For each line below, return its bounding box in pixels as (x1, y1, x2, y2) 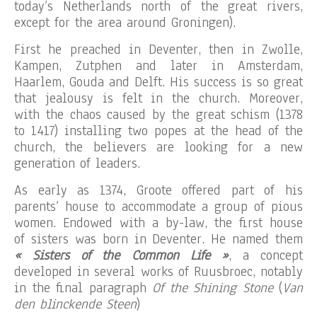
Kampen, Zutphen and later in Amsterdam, (14, 57, 303, 75)
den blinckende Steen (14, 295, 137, 313)
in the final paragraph (14, 279, 152, 297)
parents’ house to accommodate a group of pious (14, 197, 303, 216)
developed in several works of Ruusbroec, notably (14, 263, 303, 281)
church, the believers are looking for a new (14, 138, 303, 156)
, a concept (228, 246, 303, 265)
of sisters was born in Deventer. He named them (14, 230, 303, 248)
